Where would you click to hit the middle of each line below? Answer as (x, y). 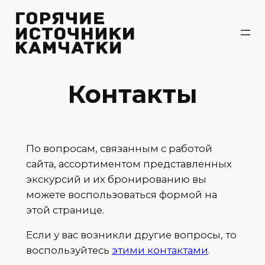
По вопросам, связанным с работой (119, 148)
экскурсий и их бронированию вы (116, 179)
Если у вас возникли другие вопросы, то (131, 235)
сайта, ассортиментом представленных (129, 164)
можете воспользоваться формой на (121, 194)
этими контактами (160, 251)
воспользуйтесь (69, 251)
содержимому (42, 43)
